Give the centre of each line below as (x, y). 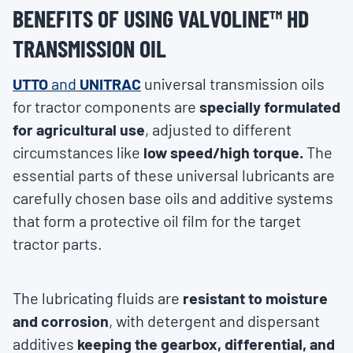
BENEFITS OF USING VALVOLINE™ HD (161, 19)
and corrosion (61, 321)
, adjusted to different (218, 130)
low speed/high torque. (222, 152)
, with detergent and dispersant (214, 321)
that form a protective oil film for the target (157, 221)
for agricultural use (79, 130)
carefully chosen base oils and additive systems (173, 198)
